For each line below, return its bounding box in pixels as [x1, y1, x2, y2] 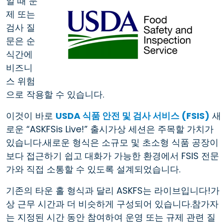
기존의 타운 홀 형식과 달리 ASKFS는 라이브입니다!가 [6, 184, 220, 197]
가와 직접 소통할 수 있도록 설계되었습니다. [6, 163, 180, 175]
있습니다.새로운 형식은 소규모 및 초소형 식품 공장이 [6, 136, 219, 149]
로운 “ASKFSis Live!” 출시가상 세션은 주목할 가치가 [6, 122, 214, 135]
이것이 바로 [6, 109, 55, 122]
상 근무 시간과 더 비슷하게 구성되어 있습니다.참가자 [6, 197, 219, 210]
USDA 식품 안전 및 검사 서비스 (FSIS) [55, 109, 210, 122]
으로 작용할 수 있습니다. [6, 88, 104, 101]
